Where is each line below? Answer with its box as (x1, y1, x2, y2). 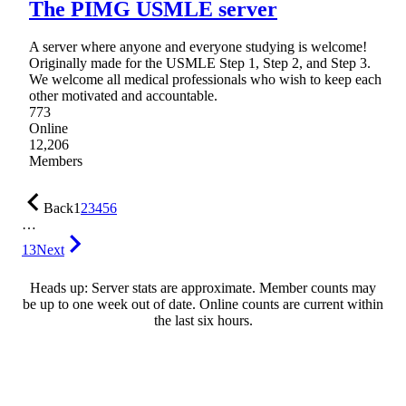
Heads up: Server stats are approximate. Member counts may (30, 280, 376, 296)
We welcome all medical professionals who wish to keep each (29, 72, 382, 88)
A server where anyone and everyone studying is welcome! (29, 39, 367, 55)
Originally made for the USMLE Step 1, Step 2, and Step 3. (29, 55, 371, 72)
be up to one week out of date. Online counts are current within (23, 296, 383, 313)
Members (29, 153, 82, 169)
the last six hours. (153, 313, 253, 329)
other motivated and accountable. (29, 88, 217, 104)
